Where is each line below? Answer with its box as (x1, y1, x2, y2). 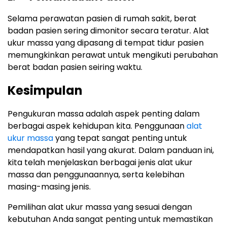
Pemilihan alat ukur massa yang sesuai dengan (8, 201, 192, 213)
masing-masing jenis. (8, 181, 91, 193)
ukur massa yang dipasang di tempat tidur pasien (8, 37, 204, 49)
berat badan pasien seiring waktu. (8, 61, 142, 73)
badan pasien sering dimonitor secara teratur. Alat (8, 25, 209, 37)
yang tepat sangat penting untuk (53, 132, 187, 144)
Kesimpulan (8, 82, 83, 99)
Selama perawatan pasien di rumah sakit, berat (8, 13, 197, 25)
